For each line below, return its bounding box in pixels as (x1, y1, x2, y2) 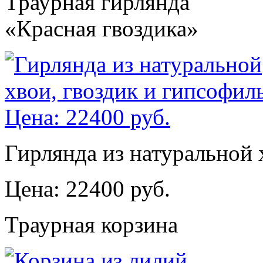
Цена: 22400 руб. (5, 176, 170, 201)
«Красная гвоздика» (5, 15, 198, 41)
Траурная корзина (5, 211, 178, 237)
